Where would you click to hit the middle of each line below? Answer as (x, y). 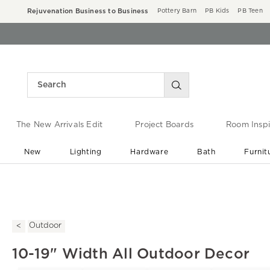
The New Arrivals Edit (59, 125)
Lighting (86, 152)
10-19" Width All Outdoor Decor (131, 254)
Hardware (149, 152)
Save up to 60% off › (140, 187)
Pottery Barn (177, 11)
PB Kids (217, 11)
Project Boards (164, 125)
